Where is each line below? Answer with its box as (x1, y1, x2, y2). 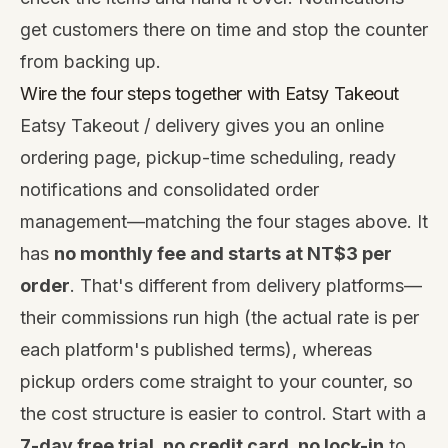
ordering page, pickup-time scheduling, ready (20, 147, 396, 168)
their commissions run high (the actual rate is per (20, 307, 419, 328)
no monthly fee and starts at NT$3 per (54, 243, 392, 264)
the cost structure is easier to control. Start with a (20, 403, 426, 424)
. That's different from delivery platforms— (70, 275, 422, 296)
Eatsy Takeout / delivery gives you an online (20, 115, 384, 136)
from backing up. (20, 51, 161, 72)
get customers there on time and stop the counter (20, 19, 428, 40)
